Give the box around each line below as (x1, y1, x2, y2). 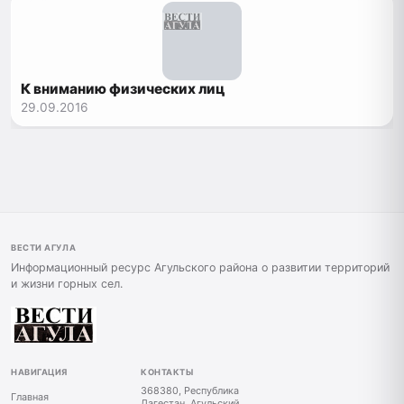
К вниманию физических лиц (21, 79, 225, 97)
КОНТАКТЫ (141, 366, 194, 377)
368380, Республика (141, 384, 239, 398)
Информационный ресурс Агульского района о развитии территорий (11, 260, 390, 274)
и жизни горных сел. (11, 276, 123, 290)
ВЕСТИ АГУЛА (11, 242, 77, 252)
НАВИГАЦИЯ (11, 366, 69, 377)
